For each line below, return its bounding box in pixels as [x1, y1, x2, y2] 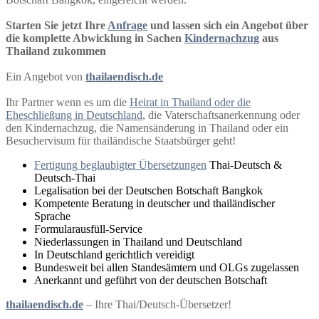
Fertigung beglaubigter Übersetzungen [34, 159, 206, 172]
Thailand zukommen [6, 45, 106, 58]
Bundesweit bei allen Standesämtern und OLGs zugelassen [34, 261, 299, 274]
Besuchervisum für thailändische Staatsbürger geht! [6, 135, 236, 147]
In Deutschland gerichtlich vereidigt [34, 249, 194, 261]
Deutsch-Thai [34, 172, 95, 184]
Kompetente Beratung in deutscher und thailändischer [34, 197, 275, 210]
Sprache [34, 210, 70, 223]
